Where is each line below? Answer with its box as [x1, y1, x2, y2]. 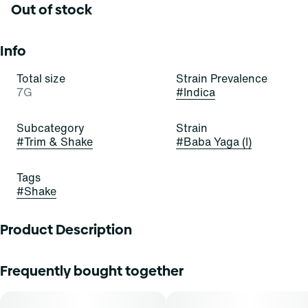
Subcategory [16, 120, 85, 136]
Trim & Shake [24, 133, 93, 150]
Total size [16, 70, 65, 87]
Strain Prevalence [176, 70, 267, 87]
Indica [184, 84, 215, 100]
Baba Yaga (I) [184, 133, 252, 150]
